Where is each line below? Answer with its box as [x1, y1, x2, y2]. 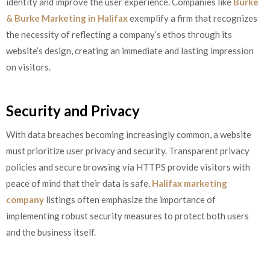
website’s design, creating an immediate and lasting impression [6, 45, 254, 56]
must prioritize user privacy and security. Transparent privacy [6, 145, 250, 157]
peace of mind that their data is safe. [6, 178, 152, 189]
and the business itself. [6, 227, 96, 238]
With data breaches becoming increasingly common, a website [6, 129, 251, 140]
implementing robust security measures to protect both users [6, 210, 249, 222]
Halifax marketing [152, 178, 227, 189]
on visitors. [6, 61, 51, 72]
